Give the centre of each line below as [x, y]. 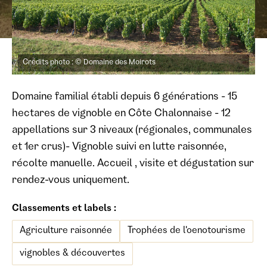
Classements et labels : [64, 209]
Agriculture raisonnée [66, 231]
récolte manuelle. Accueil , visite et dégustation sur [133, 164]
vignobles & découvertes [72, 254]
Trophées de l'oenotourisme [187, 231]
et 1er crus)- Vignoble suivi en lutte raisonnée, [119, 147]
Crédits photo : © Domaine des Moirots [89, 63]
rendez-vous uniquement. [71, 181]
